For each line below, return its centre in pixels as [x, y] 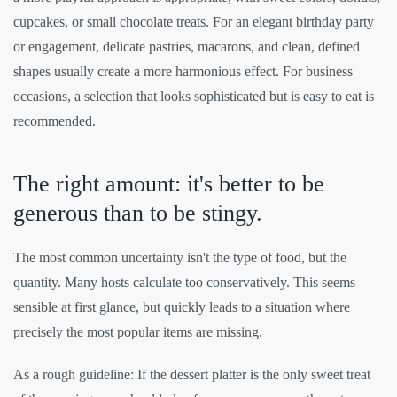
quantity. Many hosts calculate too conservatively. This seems [184, 283]
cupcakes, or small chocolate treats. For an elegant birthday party [194, 22]
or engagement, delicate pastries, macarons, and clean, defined [187, 47]
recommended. [54, 121]
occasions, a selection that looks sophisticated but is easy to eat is [194, 97]
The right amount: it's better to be [169, 184]
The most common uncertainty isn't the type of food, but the [180, 258]
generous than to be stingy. [138, 214]
